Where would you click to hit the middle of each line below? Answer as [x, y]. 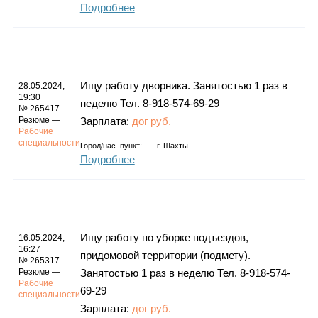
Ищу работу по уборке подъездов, [164, 238]
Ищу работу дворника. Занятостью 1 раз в [183, 86]
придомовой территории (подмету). [165, 256]
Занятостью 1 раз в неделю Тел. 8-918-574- [185, 273]
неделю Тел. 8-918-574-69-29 [149, 104]
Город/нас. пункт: [111, 146]
